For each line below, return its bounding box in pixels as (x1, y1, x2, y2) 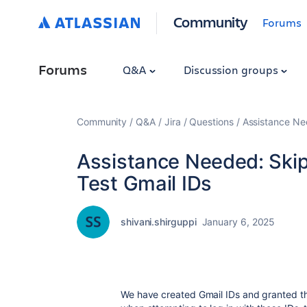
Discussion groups (183, 62, 281, 77)
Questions (189, 116, 234, 127)
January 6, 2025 (201, 216, 275, 228)
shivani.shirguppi (121, 216, 197, 228)
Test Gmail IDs (77, 171, 212, 195)
